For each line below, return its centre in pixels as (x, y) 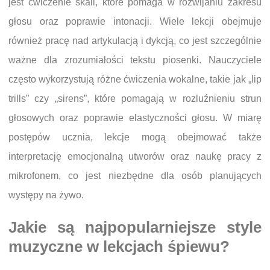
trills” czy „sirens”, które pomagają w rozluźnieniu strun (135, 98)
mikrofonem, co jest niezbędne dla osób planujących (135, 175)
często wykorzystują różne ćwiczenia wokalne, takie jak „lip (135, 79)
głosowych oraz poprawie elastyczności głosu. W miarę (135, 118)
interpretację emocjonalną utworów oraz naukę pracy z (135, 156)
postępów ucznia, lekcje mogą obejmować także (135, 137)
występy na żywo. (46, 195)
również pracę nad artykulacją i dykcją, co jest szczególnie (135, 40)
